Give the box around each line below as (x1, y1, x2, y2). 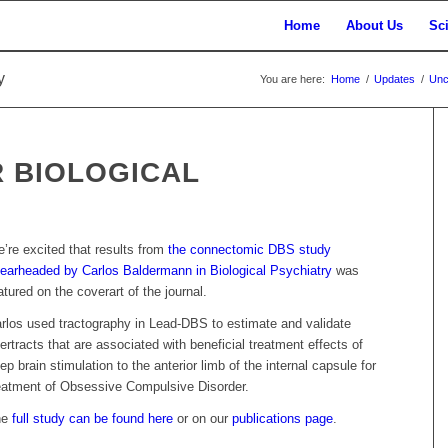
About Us (345, 18, 403, 33)
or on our (173, 411, 233, 427)
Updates (374, 73, 415, 85)
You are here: (260, 73, 325, 85)
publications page (232, 411, 334, 427)
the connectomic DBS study (168, 242, 332, 258)
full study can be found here (12, 411, 174, 427)
